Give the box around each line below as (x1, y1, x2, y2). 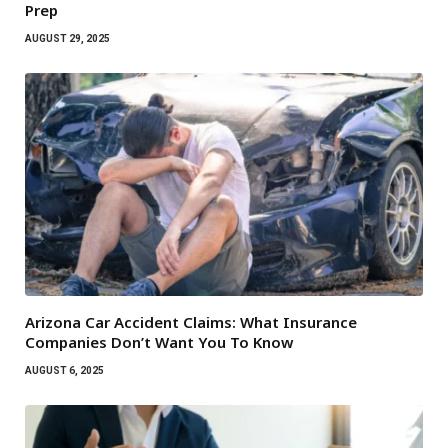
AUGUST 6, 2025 (25, 365, 104, 377)
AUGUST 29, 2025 (25, 32, 110, 44)
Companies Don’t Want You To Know (25, 332, 293, 353)
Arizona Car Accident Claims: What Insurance (25, 312, 357, 333)
